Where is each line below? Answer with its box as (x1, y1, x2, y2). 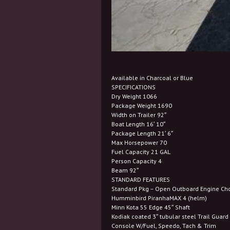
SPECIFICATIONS (111, 83, 156, 91)
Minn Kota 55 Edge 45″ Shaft (111, 203, 190, 211)
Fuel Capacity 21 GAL (111, 148, 170, 156)
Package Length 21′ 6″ (111, 129, 173, 137)
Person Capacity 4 (111, 157, 162, 165)
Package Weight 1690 (111, 102, 172, 109)
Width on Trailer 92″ (111, 111, 166, 119)
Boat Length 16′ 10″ (111, 120, 165, 128)
